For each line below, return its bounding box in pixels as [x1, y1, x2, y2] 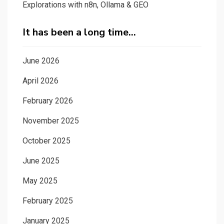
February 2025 [22, 195, 73, 205]
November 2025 [22, 115, 79, 125]
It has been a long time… [22, 25, 136, 39]
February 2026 [22, 95, 73, 105]
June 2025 [22, 155, 59, 165]
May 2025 [22, 175, 57, 185]
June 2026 [22, 55, 59, 65]
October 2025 [22, 135, 70, 145]
